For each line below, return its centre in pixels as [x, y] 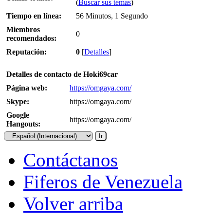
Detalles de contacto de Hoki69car [62, 74]
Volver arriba [73, 204]
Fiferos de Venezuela [103, 182]
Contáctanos [71, 160]
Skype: [18, 102]
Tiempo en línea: [34, 16]
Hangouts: [23, 124]
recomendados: [31, 38]
